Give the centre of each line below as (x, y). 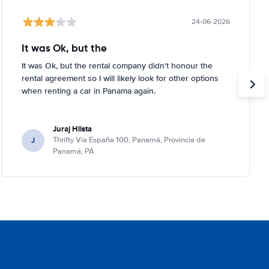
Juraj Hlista (72, 129)
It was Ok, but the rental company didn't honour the (117, 66)
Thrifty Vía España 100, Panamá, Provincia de (129, 140)
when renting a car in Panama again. (88, 91)
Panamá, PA (73, 151)
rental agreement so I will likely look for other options (120, 78)
